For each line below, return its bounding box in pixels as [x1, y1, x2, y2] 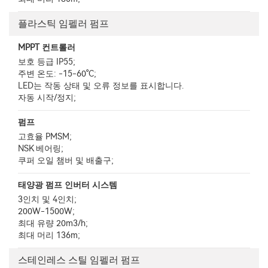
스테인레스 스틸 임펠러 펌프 [18, 254, 140, 266]
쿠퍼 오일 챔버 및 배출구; [18, 156, 114, 166]
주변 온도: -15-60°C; [18, 69, 96, 79]
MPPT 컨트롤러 [18, 42, 75, 53]
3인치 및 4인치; [18, 194, 77, 205]
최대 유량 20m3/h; [18, 218, 88, 229]
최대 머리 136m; [18, 230, 80, 240]
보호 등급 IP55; [18, 57, 75, 67]
